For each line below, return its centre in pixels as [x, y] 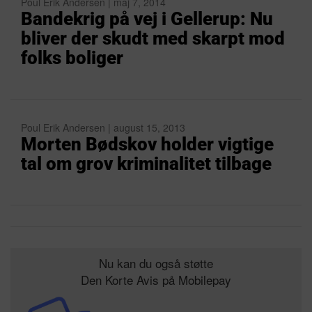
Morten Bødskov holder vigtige [147, 144]
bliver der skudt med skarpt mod [153, 38]
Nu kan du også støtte [156, 263]
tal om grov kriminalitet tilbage [146, 164]
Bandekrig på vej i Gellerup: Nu [147, 19]
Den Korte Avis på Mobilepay [156, 280]
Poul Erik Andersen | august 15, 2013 [103, 127]
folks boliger [72, 58]
